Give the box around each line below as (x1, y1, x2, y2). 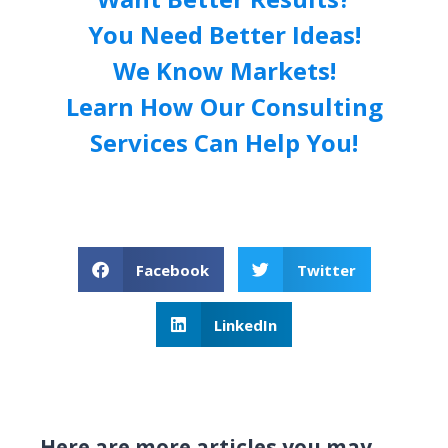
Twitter (296, 259, 356, 280)
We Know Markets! (112, 54, 336, 87)
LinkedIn (214, 314, 278, 335)
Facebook (136, 259, 209, 280)
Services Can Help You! (90, 126, 358, 159)
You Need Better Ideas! (87, 18, 361, 51)
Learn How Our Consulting (65, 90, 383, 123)
